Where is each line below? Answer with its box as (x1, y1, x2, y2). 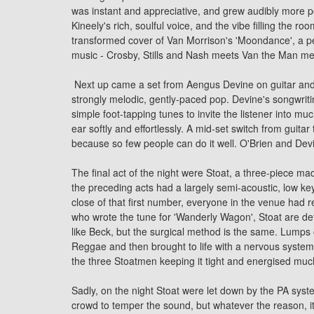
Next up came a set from (71, 77, 186, 91)
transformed (71, 33, 128, 47)
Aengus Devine (186, 77, 254, 91)
